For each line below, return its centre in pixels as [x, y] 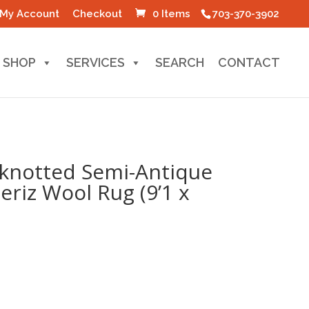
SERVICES [96, 62]
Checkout [97, 14]
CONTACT [249, 62]
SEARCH [180, 62]
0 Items [171, 14]
